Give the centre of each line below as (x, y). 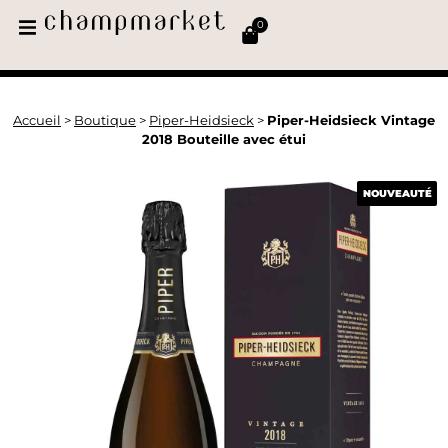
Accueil (37, 120)
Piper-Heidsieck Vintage (351, 120)
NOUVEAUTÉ (397, 193)
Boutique (105, 120)
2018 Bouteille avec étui (224, 139)
